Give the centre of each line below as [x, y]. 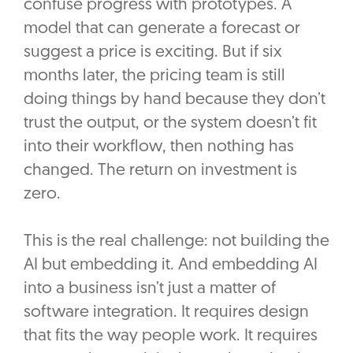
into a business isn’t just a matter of [150, 289]
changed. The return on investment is [160, 171]
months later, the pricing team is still [154, 76]
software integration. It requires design [166, 313]
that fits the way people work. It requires [171, 336]
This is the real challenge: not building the [176, 242]
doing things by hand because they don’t [175, 100]
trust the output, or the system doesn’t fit [170, 124]
